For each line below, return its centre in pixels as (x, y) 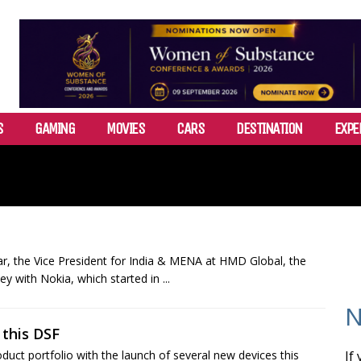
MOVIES (125, 129)
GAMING (54, 129)
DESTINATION (269, 129)
